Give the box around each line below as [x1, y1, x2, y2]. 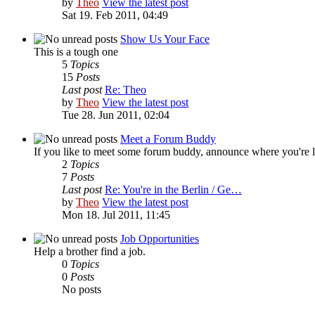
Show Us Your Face [120, 32, 210, 45]
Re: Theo [105, 83, 146, 96]
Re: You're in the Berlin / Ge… [105, 183, 242, 195]
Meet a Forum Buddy [120, 132, 216, 145]
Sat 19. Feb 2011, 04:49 [62, 8, 168, 21]
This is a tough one [34, 45, 118, 58]
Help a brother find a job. [34, 245, 146, 257]
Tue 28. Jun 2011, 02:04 [62, 108, 169, 121]
